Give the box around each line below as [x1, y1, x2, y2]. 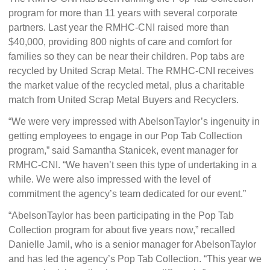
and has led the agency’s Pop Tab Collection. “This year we [8, 254, 262, 264]
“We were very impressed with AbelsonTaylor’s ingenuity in [8, 116, 260, 127]
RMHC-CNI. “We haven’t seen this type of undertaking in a [8, 160, 257, 170]
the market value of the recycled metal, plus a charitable [8, 80, 245, 90]
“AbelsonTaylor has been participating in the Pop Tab [8, 210, 234, 221]
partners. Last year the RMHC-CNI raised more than [8, 22, 229, 33]
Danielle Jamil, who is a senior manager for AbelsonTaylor [8, 239, 256, 250]
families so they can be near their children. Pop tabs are [8, 51, 245, 61]
